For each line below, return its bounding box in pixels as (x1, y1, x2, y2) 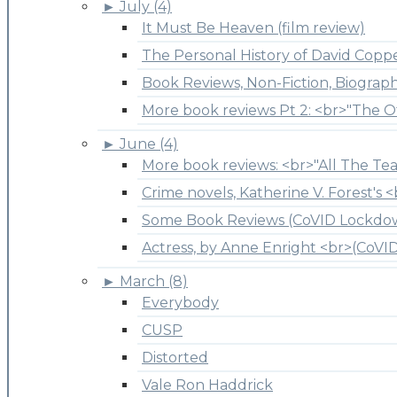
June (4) (120, 135, 178, 152)
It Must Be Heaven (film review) (142, 19, 365, 36)
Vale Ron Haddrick (142, 376, 273, 393)
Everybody (142, 293, 219, 311)
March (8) (120, 272, 188, 290)
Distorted (142, 348, 208, 366)
